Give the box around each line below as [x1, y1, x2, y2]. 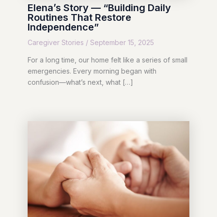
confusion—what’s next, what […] [27, 78, 133, 87]
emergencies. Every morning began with [27, 67, 156, 76]
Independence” [27, 21, 99, 33]
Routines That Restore [27, 12, 131, 24]
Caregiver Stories [27, 38, 84, 47]
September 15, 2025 [90, 38, 154, 47]
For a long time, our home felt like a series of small [27, 56, 187, 64]
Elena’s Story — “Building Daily [27, 2, 171, 14]
